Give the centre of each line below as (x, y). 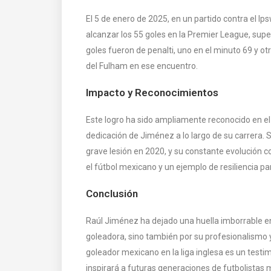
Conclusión (112, 193)
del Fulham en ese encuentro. (142, 66)
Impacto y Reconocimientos (152, 92)
